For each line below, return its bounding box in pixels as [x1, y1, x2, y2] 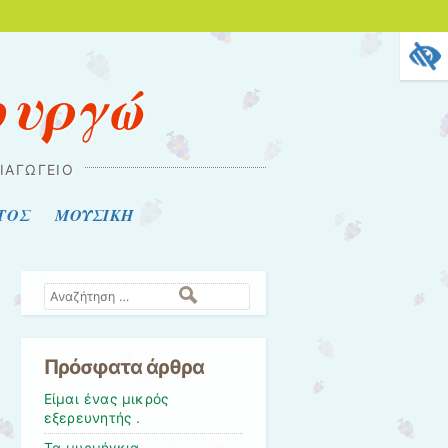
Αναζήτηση [43, 285, 111, 301]
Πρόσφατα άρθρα [43, 355, 205, 380]
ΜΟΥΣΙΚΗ [55, 203, 134, 226]
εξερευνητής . [43, 410, 141, 427]
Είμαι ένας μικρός [43, 391, 169, 408]
